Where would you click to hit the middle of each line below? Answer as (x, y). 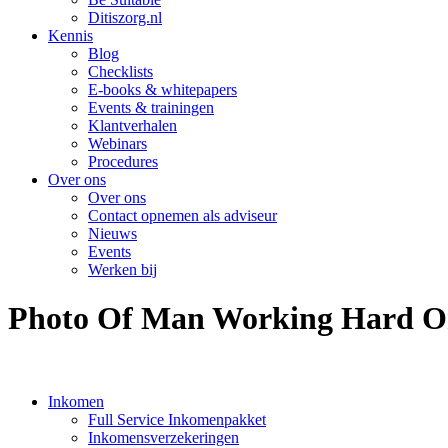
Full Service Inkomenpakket (177, 419)
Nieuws (112, 233)
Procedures (123, 161)
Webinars (117, 143)
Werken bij (122, 269)
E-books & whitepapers (162, 89)
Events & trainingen (151, 107)
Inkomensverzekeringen (163, 437)
